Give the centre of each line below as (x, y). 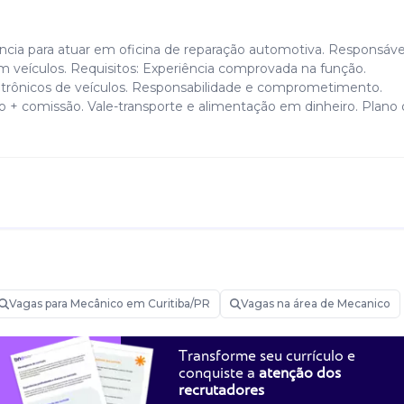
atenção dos (300, 373)
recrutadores (221, 390)
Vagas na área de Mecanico (316, 303)
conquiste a (219, 373)
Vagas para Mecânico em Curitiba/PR (110, 303)
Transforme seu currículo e (267, 356)
